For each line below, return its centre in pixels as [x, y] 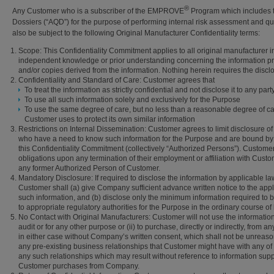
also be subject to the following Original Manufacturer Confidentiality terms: [136, 33]
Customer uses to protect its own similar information [110, 119]
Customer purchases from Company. [79, 266]
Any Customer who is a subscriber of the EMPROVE [98, 11]
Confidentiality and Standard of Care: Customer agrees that [117, 80]
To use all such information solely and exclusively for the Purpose [132, 100]
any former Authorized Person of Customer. [89, 168]
